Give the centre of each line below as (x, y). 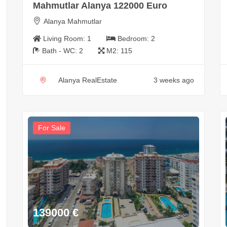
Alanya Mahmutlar (72, 22)
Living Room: (65, 39)
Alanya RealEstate (87, 80)
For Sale (51, 128)
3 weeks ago (174, 80)
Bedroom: (134, 39)
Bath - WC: (60, 51)
